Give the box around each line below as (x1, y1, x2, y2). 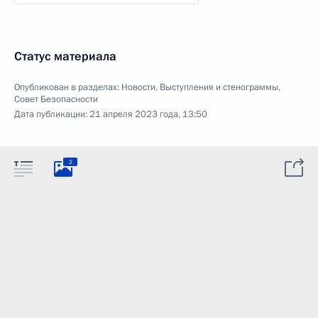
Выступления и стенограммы (160, 81, 278, 94)
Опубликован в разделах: (14, 81, 121, 94)
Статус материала (14, 48, 116, 65)
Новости (121, 81, 155, 94)
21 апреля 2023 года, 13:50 (89, 108, 207, 121)
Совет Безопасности (14, 93, 98, 106)
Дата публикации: (14, 108, 89, 121)
